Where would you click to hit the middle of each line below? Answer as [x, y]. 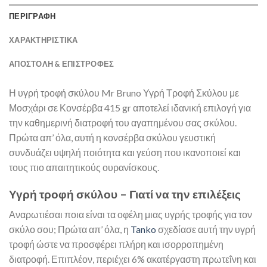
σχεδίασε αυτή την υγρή [206, 229]
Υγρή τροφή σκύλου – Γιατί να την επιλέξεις [125, 194]
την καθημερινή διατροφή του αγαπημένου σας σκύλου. [123, 122]
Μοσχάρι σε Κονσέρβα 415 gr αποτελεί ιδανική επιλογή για [130, 107]
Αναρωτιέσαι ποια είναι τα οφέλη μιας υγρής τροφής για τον [131, 215]
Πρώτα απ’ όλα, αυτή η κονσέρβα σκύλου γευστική [112, 137]
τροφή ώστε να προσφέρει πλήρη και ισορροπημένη [116, 244]
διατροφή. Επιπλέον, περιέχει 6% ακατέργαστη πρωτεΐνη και [133, 259]
